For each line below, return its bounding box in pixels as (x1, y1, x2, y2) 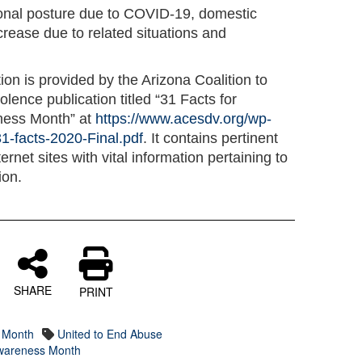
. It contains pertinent (143, 129, 279, 146)
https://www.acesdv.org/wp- (95, 110, 272, 127)
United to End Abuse (57, 325, 163, 342)
